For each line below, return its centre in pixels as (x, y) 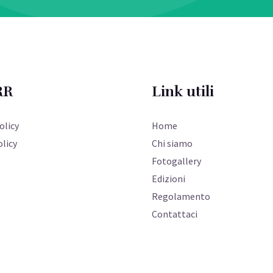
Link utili (183, 91)
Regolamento (181, 196)
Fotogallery (176, 161)
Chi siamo (172, 143)
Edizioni (168, 178)
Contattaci (175, 214)
